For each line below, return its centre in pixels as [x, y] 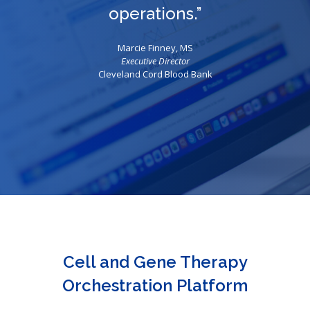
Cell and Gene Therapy [155, 262]
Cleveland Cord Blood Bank [155, 74]
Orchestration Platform [155, 286]
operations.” [155, 14]
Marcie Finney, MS [155, 48]
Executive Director [155, 61]
